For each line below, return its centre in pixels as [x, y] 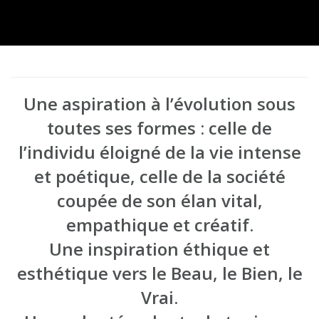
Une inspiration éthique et [159, 249]
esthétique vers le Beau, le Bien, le [159, 273]
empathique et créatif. [159, 225]
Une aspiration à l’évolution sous [159, 104]
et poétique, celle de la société [159, 176]
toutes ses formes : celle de [159, 128]
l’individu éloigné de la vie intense [159, 152]
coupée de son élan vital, [159, 200]
